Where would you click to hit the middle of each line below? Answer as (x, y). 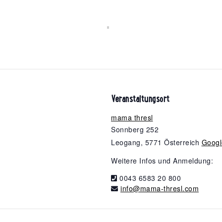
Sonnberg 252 (135, 129)
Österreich (182, 142)
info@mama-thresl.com (160, 188)
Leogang (126, 142)
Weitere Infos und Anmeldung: (162, 160)
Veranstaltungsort (140, 98)
